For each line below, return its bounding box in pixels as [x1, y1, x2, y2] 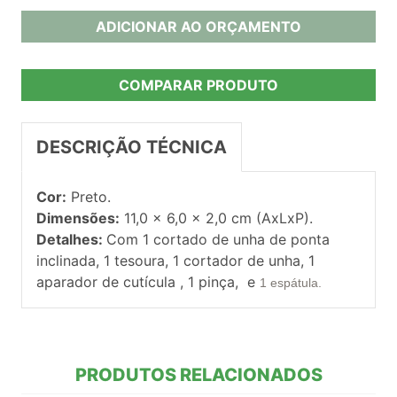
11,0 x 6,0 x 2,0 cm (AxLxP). [120, 208, 313, 227]
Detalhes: [36, 230, 106, 248]
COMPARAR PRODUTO [119, 75, 278, 94]
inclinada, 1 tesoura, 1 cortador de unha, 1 [36, 251, 315, 269]
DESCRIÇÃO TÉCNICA [36, 136, 227, 158]
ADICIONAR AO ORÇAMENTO [96, 17, 301, 35]
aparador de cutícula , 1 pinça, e [36, 272, 260, 291]
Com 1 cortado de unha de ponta [106, 230, 330, 248]
